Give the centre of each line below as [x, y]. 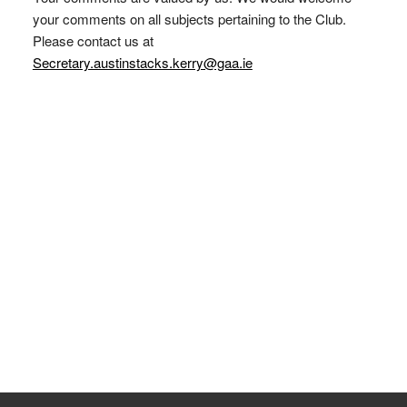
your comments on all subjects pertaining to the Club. [189, 18]
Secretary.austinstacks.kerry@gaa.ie [142, 62]
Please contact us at [93, 40]
